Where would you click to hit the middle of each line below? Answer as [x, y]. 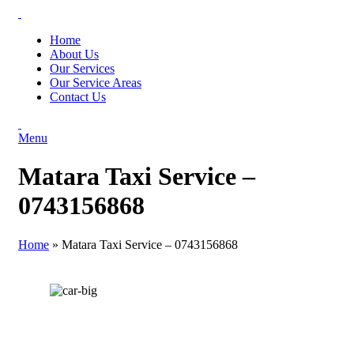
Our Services [82, 68]
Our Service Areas [96, 83]
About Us [74, 54]
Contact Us [78, 97]
